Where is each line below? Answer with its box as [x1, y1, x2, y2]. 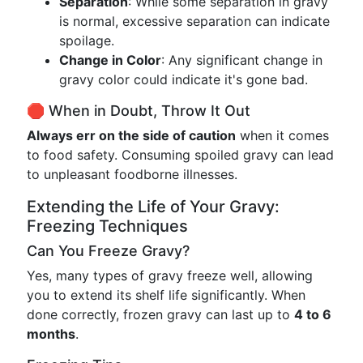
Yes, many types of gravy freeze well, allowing [27, 267, 313, 284]
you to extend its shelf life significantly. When [27, 287, 305, 303]
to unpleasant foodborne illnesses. [27, 166, 237, 182]
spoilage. [59, 32, 114, 49]
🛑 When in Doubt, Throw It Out [27, 102, 250, 119]
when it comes [236, 127, 329, 143]
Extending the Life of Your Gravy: [27, 197, 280, 216]
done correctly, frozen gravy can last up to [27, 306, 294, 322]
